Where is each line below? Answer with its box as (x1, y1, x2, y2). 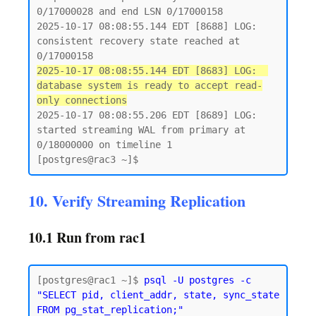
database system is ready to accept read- (37, 80, 262, 91)
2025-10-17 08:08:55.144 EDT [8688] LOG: (37, 20, 257, 32)
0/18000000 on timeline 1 (37, 139, 172, 150)
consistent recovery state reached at (37, 35, 240, 47)
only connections (37, 95, 127, 106)
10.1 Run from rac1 (28, 227, 146, 248)
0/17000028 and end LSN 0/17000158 (37, 6, 223, 17)
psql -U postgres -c (144, 274, 251, 286)
